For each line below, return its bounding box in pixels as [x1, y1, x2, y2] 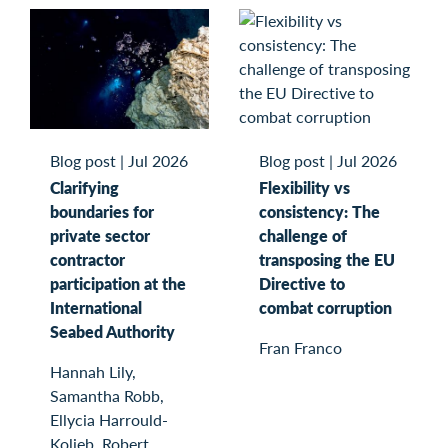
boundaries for [50, 199, 154, 223]
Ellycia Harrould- [50, 407, 168, 431]
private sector [50, 223, 150, 247]
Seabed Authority [50, 319, 175, 343]
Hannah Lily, [50, 359, 136, 383]
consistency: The [259, 200, 380, 224]
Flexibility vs [259, 176, 350, 200]
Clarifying [50, 175, 119, 199]
